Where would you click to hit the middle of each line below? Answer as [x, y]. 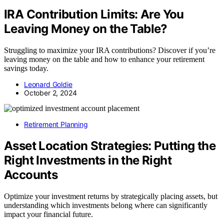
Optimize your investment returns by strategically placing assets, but [111, 196]
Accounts [31, 175]
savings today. [26, 68]
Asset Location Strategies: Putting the [110, 146]
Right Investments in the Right [88, 160]
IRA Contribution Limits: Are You [94, 14]
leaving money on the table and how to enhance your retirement [104, 59]
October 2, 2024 [50, 93]
